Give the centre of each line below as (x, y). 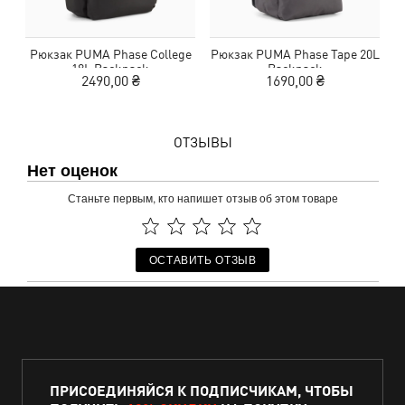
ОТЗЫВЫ (202, 142)
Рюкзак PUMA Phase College (110, 54)
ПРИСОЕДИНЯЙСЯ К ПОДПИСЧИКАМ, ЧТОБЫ (202, 390)
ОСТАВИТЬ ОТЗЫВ (202, 259)
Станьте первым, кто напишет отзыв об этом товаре (202, 198)
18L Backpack (110, 68)
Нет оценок (72, 170)
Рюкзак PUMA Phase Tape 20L (295, 54)
